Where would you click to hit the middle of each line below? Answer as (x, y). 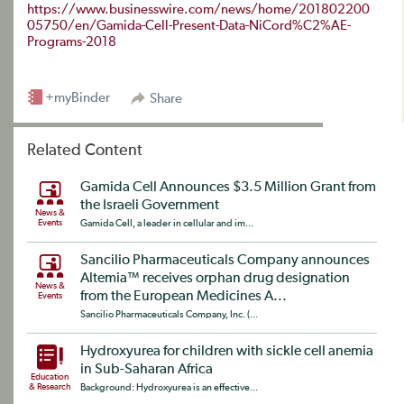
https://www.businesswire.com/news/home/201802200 (198, 9)
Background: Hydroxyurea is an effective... (169, 387)
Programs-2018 (72, 41)
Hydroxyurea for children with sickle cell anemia (227, 351)
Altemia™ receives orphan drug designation (215, 278)
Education (50, 376)
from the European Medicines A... (184, 296)
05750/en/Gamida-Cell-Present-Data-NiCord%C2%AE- (189, 25)
